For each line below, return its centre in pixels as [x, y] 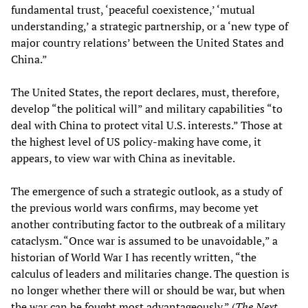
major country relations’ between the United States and [147, 42]
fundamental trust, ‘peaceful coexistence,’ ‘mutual [133, 9]
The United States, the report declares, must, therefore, [145, 92]
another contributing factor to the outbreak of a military [148, 224]
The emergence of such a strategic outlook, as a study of [146, 191]
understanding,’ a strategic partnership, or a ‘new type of [150, 26]
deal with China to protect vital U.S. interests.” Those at [147, 125]
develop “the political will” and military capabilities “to [147, 108]
